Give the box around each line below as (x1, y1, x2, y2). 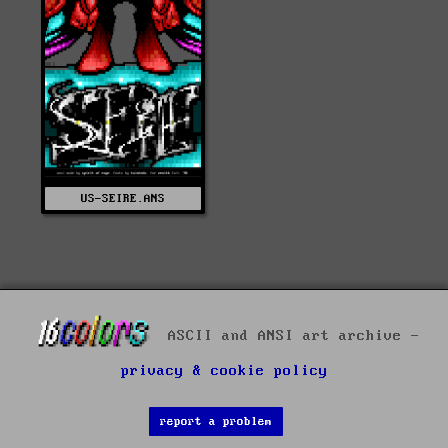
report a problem (160, 415, 272, 429)
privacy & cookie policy (120, 363, 328, 380)
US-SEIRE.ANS (81, 192, 165, 206)
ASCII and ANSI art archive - (158, 327, 420, 344)
